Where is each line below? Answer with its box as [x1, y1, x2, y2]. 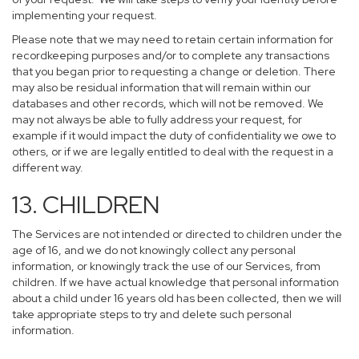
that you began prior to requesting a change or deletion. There [12, 64, 336, 79]
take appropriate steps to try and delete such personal [12, 307, 292, 321]
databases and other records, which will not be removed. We [12, 96, 324, 111]
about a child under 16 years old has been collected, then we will [12, 291, 341, 305]
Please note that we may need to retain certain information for [12, 32, 333, 46]
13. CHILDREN [12, 188, 160, 220]
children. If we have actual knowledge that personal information [12, 275, 339, 289]
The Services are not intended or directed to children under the [12, 227, 342, 241]
